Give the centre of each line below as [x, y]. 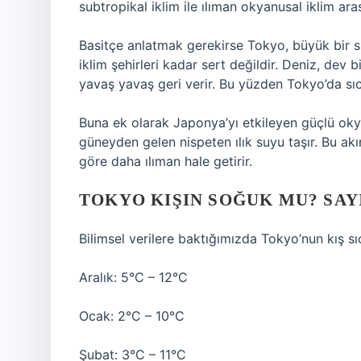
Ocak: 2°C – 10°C [132, 316]
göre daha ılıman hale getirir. [166, 161]
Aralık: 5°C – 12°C [133, 277]
